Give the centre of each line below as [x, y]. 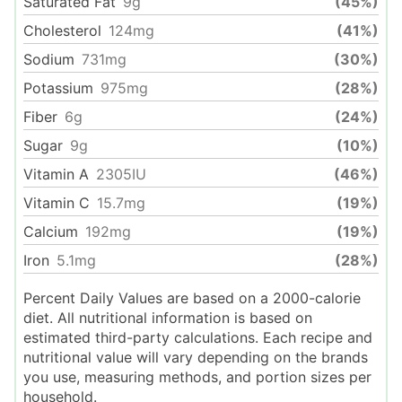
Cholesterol [62, 31]
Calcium [51, 232]
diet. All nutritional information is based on [168, 318]
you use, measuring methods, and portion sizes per [197, 377]
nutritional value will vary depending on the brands [196, 358]
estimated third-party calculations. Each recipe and [198, 338]
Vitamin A [56, 175]
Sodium [49, 60]
